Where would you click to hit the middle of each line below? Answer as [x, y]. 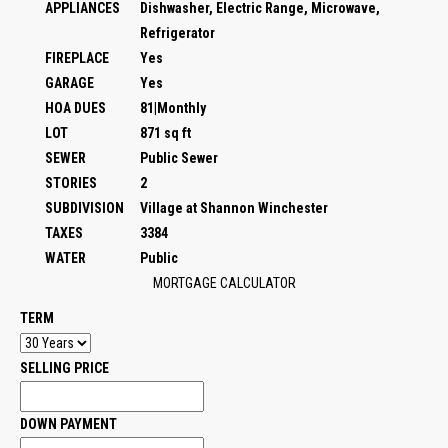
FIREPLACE [77, 58]
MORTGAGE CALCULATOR [224, 283]
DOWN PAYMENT [68, 424]
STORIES [71, 183]
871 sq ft [165, 133]
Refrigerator [177, 33]
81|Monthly [173, 108]
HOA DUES [75, 108]
